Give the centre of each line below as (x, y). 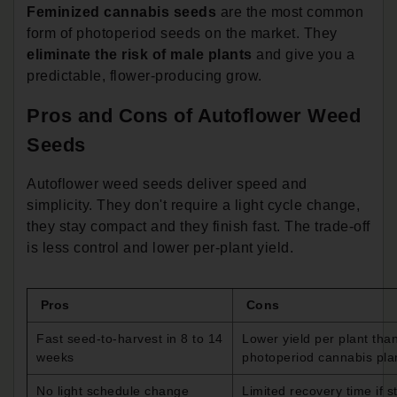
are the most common (290, 12)
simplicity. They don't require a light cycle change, (193, 205)
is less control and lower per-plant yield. (160, 247)
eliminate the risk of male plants (141, 54)
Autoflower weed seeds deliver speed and (167, 183)
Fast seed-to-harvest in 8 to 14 (130, 338)
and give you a (305, 54)
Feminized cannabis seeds (121, 12)
